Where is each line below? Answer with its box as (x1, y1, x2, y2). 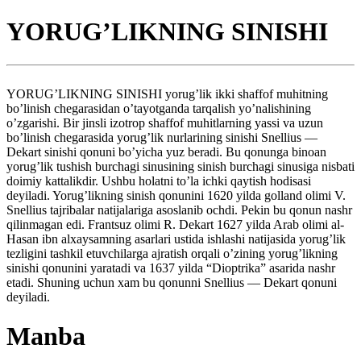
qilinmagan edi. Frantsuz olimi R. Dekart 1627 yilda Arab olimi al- (6, 217, 344, 231)
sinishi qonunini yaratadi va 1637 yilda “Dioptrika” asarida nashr (6, 260, 335, 275)
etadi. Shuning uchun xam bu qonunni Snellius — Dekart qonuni (6, 275, 337, 289)
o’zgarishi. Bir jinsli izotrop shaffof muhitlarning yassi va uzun (6, 115, 323, 130)
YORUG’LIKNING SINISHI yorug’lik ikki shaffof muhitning (6, 86, 328, 101)
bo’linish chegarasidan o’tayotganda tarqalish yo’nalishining (6, 101, 311, 115)
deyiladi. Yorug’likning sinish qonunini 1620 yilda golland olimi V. (6, 188, 346, 202)
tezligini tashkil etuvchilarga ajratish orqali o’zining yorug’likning (6, 246, 338, 260)
